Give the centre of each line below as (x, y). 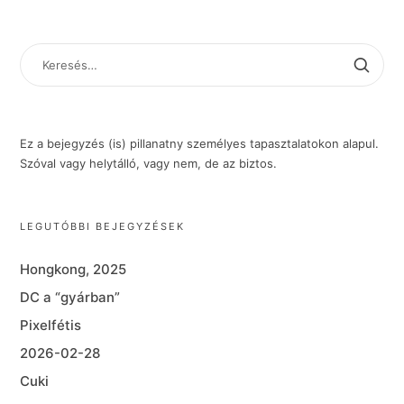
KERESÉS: (46, 51)
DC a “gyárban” (70, 298)
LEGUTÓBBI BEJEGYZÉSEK (103, 227)
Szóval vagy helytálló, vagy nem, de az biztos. (149, 164)
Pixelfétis (51, 326)
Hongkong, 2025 (73, 270)
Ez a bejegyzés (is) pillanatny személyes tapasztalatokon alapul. (200, 144)
